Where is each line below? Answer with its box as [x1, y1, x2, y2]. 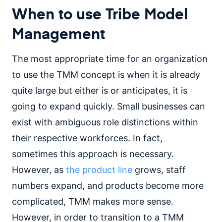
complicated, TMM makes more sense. [12, 196, 173, 207]
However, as [12, 165, 66, 175]
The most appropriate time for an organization [12, 54, 208, 64]
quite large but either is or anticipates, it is [12, 85, 187, 96]
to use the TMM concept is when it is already [12, 69, 200, 80]
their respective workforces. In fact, [12, 133, 163, 143]
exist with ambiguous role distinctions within [12, 117, 198, 127]
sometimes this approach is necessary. [12, 149, 174, 159]
